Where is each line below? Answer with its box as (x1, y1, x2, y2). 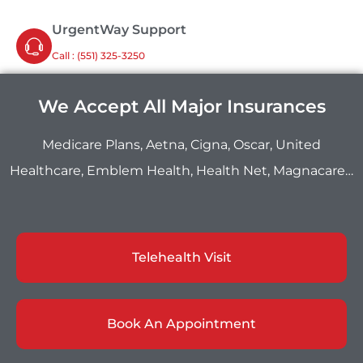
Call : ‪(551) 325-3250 (52, 49, 145, 62)
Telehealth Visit (131, 250, 232, 266)
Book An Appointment (107, 316, 256, 332)
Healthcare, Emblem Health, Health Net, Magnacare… (10, 163, 353, 179)
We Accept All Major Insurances (37, 96, 326, 118)
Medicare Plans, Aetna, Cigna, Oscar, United (42, 137, 321, 153)
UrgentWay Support (52, 22, 186, 38)
